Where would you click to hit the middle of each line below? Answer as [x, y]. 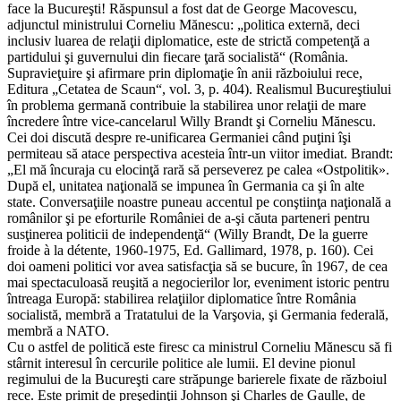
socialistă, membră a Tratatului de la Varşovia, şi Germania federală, [198, 314]
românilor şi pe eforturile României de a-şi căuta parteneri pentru [188, 218]
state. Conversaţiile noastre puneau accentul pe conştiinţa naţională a [199, 201]
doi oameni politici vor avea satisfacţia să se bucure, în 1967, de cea [197, 266]
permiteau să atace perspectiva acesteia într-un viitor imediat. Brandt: [200, 153]
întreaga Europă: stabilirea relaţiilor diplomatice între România [182, 298]
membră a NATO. [58, 330]
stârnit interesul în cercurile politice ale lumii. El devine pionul [181, 363]
